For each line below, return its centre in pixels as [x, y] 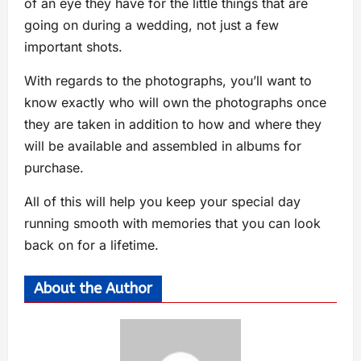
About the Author [93, 289]
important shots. [73, 47]
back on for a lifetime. [91, 245]
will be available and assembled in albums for [163, 146]
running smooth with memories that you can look [172, 224]
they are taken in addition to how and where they [173, 124]
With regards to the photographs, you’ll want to [168, 81]
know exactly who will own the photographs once [175, 103]
